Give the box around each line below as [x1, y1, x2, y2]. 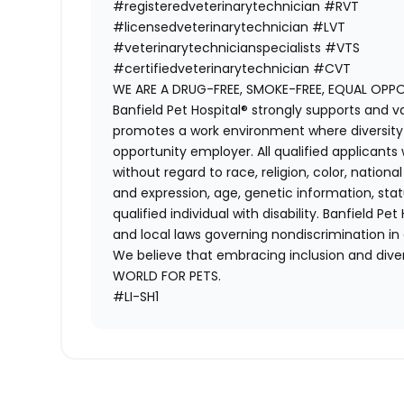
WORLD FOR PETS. [113, 267, 222, 286]
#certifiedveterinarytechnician [113, 60, 310, 78]
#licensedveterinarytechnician [113, 18, 309, 37]
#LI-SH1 [113, 288, 160, 307]
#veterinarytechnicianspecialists [113, 39, 322, 58]
